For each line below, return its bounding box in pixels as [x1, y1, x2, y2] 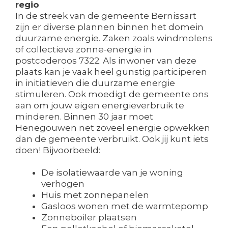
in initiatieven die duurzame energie [15, 78, 175, 89]
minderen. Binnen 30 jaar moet [15, 111, 153, 122]
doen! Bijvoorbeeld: [15, 145, 100, 156]
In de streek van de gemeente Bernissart [15, 11, 196, 21]
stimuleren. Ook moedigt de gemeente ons [15, 89, 209, 100]
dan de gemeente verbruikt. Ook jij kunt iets [15, 134, 209, 145]
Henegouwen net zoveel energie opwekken [15, 123, 210, 133]
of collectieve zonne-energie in [15, 44, 152, 55]
